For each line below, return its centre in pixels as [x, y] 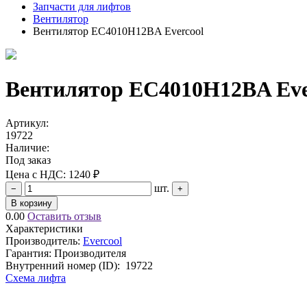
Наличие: [27, 147]
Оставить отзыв [64, 216]
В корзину [32, 203]
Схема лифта [36, 278]
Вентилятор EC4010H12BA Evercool [118, 31]
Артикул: [27, 123]
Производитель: [43, 241]
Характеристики [44, 228]
